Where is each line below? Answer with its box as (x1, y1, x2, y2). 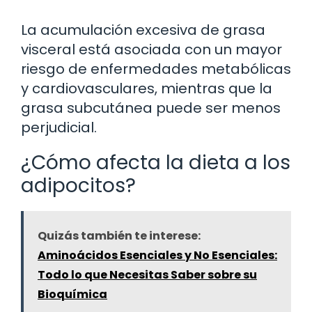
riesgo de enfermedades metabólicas (21, 59, 291, 79)
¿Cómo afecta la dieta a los (21, 149, 290, 177)
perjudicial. (21, 118, 97, 138)
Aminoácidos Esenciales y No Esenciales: (38, 247, 277, 264)
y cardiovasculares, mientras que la (21, 79, 272, 99)
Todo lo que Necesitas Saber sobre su (38, 267, 257, 283)
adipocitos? (21, 172, 136, 200)
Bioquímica (38, 286, 107, 303)
